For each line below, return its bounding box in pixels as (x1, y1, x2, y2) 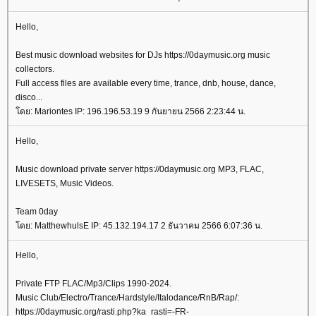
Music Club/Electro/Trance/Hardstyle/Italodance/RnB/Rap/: (16, 293, 239, 303)
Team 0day (16, 207, 58, 217)
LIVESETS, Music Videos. (16, 178, 114, 188)
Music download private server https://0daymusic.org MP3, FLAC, (16, 164, 264, 174)
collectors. (16, 64, 54, 74)
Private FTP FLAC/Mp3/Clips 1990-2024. (16, 279, 171, 288)
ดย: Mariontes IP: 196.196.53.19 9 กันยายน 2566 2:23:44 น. (16, 107, 245, 116)
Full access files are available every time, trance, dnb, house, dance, (16, 78, 276, 88)
